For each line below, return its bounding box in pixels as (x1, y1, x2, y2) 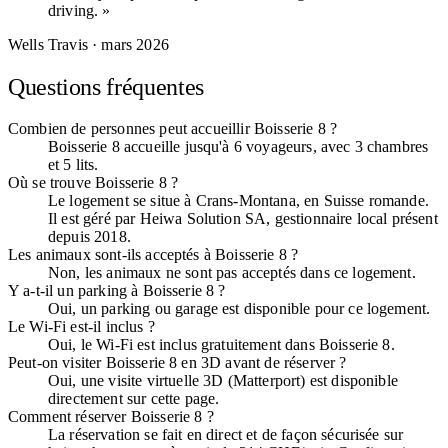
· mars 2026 (87, 35, 169, 53)
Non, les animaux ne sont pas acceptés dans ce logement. (48, 263, 416, 281)
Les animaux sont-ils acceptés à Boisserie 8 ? (8, 245, 299, 263)
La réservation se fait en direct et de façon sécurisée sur (48, 425, 404, 443)
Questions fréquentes (8, 73, 204, 100)
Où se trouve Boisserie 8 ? (8, 173, 179, 191)
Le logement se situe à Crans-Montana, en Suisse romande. (48, 191, 429, 209)
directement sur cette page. (48, 389, 220, 407)
